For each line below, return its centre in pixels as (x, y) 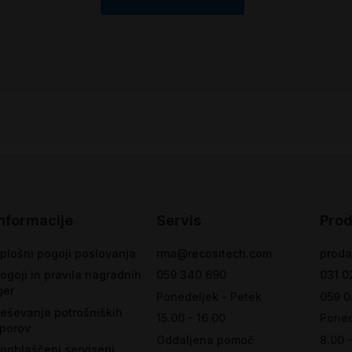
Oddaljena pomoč (205, 339)
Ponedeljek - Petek (209, 296)
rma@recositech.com (214, 253)
